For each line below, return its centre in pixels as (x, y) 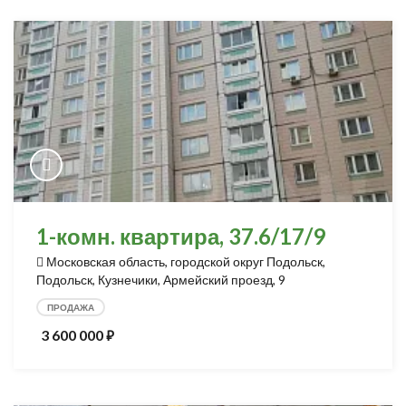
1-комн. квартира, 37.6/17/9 (181, 236)
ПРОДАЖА (71, 307)
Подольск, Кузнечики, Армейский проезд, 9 (161, 280)
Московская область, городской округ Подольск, (186, 261)
